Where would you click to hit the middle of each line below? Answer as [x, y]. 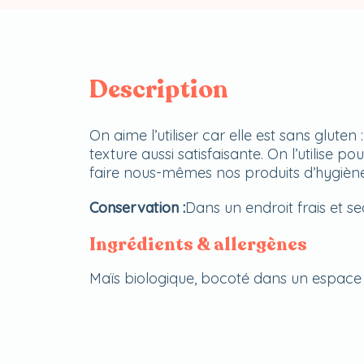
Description [158, 90]
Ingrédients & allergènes [198, 245]
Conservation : [137, 208]
